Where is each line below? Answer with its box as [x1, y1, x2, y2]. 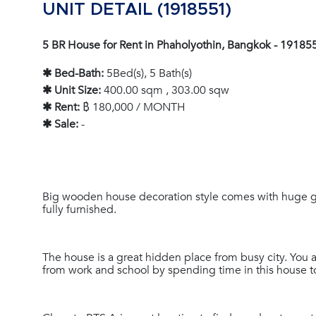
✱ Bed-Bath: [42, 66, 104, 82]
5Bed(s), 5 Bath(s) [104, 66, 192, 82]
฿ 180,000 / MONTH [80, 99, 186, 116]
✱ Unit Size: [42, 83, 101, 99]
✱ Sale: [42, 116, 78, 133]
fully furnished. [42, 202, 116, 218]
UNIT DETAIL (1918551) [42, 1, 231, 19]
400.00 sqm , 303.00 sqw [101, 83, 229, 99]
